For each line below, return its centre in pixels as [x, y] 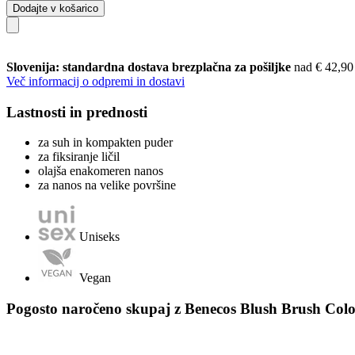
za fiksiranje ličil [79, 157]
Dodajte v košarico [55, 8]
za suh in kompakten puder [105, 143]
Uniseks [99, 237]
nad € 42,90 [324, 67]
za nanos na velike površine [107, 185]
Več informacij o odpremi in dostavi [95, 81]
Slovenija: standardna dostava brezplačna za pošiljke [150, 67]
